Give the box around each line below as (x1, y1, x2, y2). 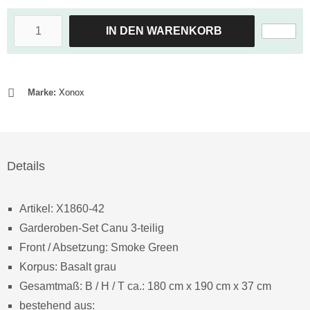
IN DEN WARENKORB (106, 25, 222, 37)
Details (7, 159, 45, 174)
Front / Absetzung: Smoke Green (19, 241, 179, 254)
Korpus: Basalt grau (19, 261, 116, 273)
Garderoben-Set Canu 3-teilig (19, 222, 164, 235)
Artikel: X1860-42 (19, 203, 104, 215)
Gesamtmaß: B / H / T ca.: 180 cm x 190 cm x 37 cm (19, 280, 271, 293)
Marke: (28, 87, 56, 98)
